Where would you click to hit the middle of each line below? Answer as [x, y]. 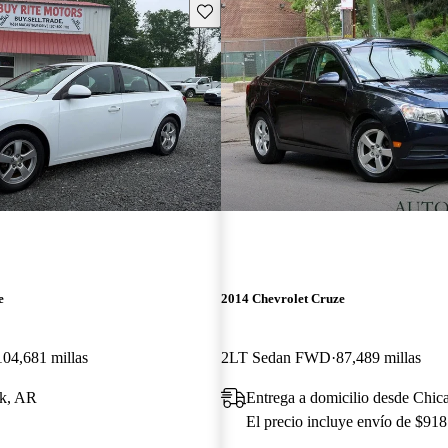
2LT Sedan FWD [275, 357]
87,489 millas [378, 357]
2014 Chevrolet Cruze [282, 298]
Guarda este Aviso [249, 10]
